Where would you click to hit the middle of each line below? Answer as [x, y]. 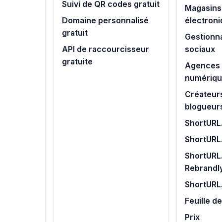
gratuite [78, 62]
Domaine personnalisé [106, 21]
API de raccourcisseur [106, 49]
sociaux [200, 49]
